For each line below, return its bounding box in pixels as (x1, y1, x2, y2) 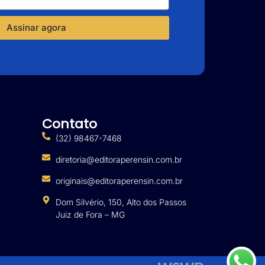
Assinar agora (6, 22, 66, 34)
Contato (42, 114, 97, 133)
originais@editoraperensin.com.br (55, 175, 183, 186)
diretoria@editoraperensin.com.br (55, 154, 182, 164)
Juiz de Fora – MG (55, 209, 125, 219)
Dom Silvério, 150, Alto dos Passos (55, 196, 186, 207)
